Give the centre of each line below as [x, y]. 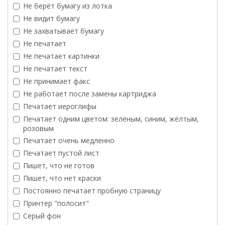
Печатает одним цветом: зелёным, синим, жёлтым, [111, 119]
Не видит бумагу [51, 19]
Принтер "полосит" [56, 203]
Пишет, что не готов [59, 166]
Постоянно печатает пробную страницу [92, 191]
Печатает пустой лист [61, 153]
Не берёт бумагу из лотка [68, 6]
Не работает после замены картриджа [90, 94]
